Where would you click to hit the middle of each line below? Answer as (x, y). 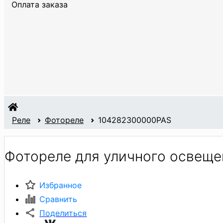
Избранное (61, 185)
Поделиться (63, 213)
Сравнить (58, 199)
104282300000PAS (135, 120)
